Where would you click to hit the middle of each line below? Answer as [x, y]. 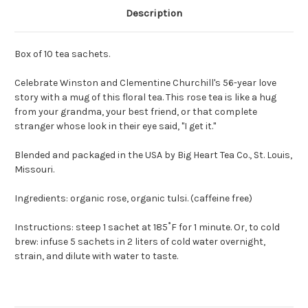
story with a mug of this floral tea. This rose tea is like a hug [145, 98]
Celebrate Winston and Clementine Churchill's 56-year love [145, 83]
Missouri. [34, 170]
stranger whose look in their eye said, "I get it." [116, 126]
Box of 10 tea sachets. [62, 54]
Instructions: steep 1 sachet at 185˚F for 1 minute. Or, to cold [147, 228]
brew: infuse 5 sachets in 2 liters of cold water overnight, [140, 242]
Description [154, 13]
